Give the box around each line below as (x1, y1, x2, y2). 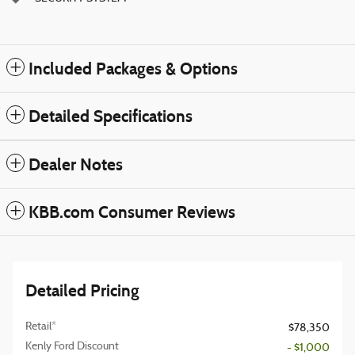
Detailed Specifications (29, 106, 193, 128)
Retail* (25, 321, 56, 334)
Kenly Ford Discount (25, 341, 119, 353)
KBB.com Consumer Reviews (29, 202, 235, 223)
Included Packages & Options (29, 59, 238, 80)
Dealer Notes (29, 155, 123, 176)
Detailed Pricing (25, 281, 139, 302)
